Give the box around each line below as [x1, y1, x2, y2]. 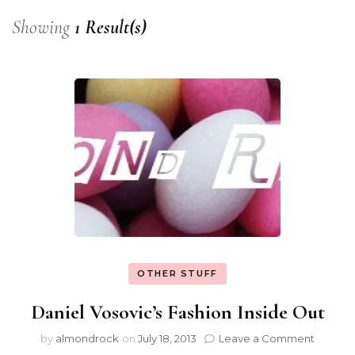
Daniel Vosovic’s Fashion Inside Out [30, 300, 325, 324]
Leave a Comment [219, 332, 315, 345]
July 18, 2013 [138, 332, 197, 345]
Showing [12, 15, 74, 39]
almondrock [55, 332, 119, 345]
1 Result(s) [74, 15, 147, 39]
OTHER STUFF [136, 267, 219, 279]
